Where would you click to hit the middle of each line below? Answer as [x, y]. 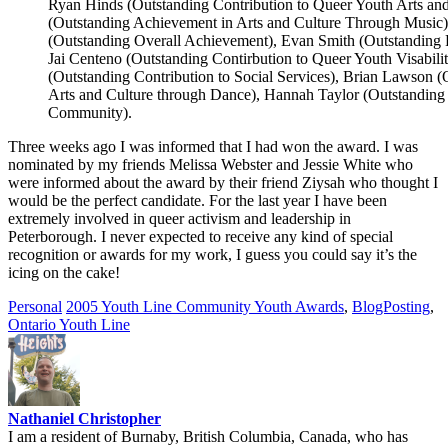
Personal [35, 306]
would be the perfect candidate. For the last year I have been [197, 200]
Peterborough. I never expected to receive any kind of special [200, 236]
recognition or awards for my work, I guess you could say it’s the [212, 254]
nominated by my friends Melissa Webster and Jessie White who [210, 164]
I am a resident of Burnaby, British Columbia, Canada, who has [208, 436]
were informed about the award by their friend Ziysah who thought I [223, 182]
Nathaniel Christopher [84, 418]
